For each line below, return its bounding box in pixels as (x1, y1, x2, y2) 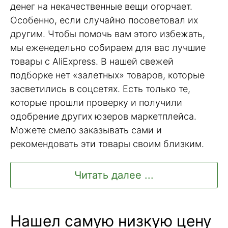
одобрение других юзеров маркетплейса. (10, 111, 196, 122)
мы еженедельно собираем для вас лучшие (10, 42, 206, 53)
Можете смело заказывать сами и (10, 125, 162, 136)
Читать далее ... (74, 168, 154, 181)
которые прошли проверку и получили (10, 97, 182, 108)
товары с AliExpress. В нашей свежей (10, 56, 174, 67)
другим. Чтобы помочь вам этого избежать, (10, 28, 205, 40)
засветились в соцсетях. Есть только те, (10, 83, 190, 95)
